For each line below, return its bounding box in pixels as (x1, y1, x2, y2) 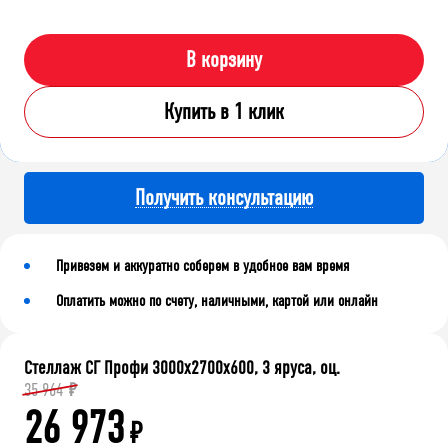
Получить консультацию (135, 184, 313, 211)
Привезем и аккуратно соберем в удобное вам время (56, 256, 349, 276)
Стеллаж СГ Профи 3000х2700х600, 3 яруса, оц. (24, 357, 340, 380)
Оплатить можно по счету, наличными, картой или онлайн (56, 291, 378, 311)
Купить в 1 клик (164, 99, 284, 126)
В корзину (186, 47, 262, 74)
